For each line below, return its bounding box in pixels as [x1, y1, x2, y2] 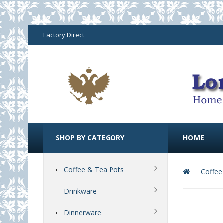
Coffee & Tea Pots [64, 165, 124, 175]
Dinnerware [64, 208, 101, 218]
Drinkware [64, 186, 97, 196]
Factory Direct [43, 30, 84, 39]
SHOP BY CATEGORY [56, 133, 124, 143]
